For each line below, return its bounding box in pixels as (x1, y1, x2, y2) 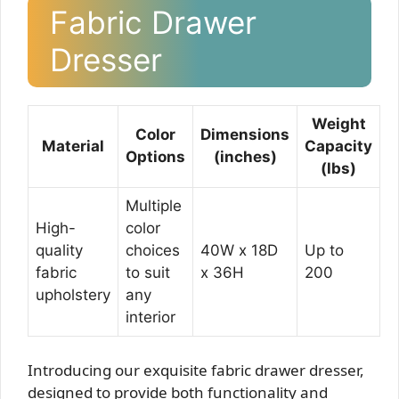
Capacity (305, 136, 372, 155)
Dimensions (200, 125, 289, 143)
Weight (311, 114, 366, 133)
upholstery (36, 285, 110, 304)
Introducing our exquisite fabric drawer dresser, (28, 360, 364, 380)
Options (126, 147, 185, 166)
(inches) (213, 147, 277, 166)
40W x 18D (200, 240, 278, 259)
